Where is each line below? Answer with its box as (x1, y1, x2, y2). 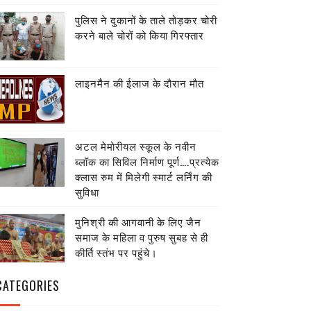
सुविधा (74, 184, 99, 199)
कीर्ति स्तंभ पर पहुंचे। (74, 244, 158, 260)
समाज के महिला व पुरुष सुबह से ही (74, 229, 208, 244)
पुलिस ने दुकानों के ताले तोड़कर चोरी (74, 12, 217, 27)
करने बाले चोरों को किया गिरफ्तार (74, 27, 204, 42)
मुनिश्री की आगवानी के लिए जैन (74, 214, 201, 229)
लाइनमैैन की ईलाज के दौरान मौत (74, 75, 204, 90)
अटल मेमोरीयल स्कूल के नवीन (74, 138, 196, 153)
